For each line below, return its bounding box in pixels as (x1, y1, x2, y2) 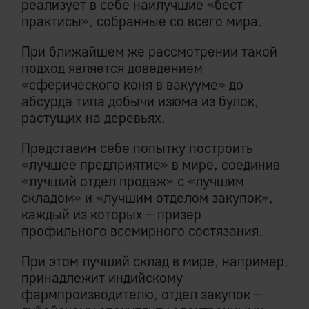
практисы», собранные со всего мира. (21, 12, 262, 30)
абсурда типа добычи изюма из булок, (21, 92, 259, 110)
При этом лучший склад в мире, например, (21, 252, 288, 270)
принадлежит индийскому (21, 269, 183, 287)
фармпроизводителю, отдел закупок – (21, 286, 261, 303)
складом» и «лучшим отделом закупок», (21, 189, 273, 207)
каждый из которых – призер (21, 206, 201, 223)
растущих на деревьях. (21, 109, 166, 127)
